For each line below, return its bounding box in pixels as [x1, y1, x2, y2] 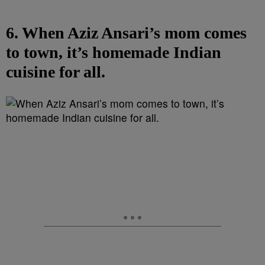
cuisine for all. [6, 63, 105, 81]
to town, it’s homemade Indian [6, 43, 221, 62]
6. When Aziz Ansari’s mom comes [6, 24, 247, 42]
